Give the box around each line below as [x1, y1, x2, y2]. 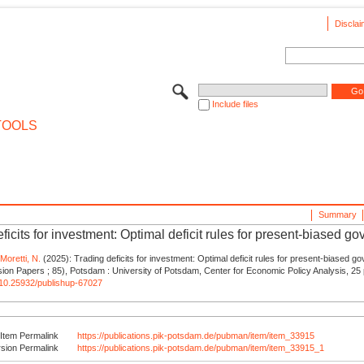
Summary [318, 209, 357, 219]
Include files [211, 98, 258, 109]
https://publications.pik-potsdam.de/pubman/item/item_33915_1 [77, 342, 325, 353]
